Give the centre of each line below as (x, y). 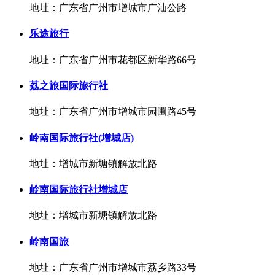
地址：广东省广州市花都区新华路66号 (113, 60)
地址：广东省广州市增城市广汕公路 (108, 8)
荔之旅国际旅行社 (69, 86)
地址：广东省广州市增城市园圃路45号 (113, 112)
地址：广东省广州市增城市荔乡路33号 (113, 267)
